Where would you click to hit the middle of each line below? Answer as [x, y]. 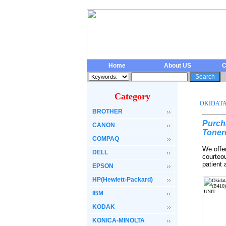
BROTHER [107, 111]
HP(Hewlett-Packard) [123, 180]
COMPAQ [106, 139]
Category [132, 96]
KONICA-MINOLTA [119, 220]
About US [178, 66]
